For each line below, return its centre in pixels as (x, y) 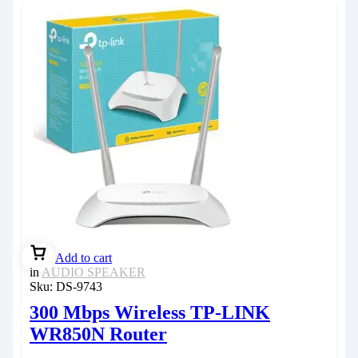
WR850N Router (98, 334)
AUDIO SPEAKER (93, 272)
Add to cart (84, 257)
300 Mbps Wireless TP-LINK (150, 312)
